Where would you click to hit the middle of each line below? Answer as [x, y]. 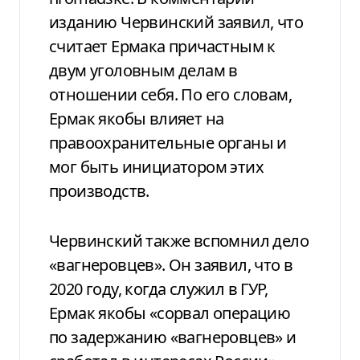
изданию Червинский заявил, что [176, 22]
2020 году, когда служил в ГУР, [158, 288]
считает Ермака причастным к [162, 46]
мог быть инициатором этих [156, 166]
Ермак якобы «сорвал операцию [170, 313]
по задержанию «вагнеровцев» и [173, 337]
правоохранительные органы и [168, 142]
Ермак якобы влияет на [137, 118]
